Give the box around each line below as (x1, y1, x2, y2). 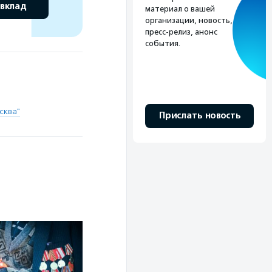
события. (145, 39, 180, 49)
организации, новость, (145, 16, 233, 25)
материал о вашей (145, 4, 215, 14)
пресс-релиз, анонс (145, 27, 217, 37)
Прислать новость (158, 110, 240, 122)
